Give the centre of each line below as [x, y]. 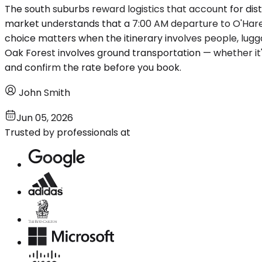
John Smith [44, 92]
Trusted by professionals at [68, 132]
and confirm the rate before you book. [93, 67]
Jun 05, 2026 [45, 118]
